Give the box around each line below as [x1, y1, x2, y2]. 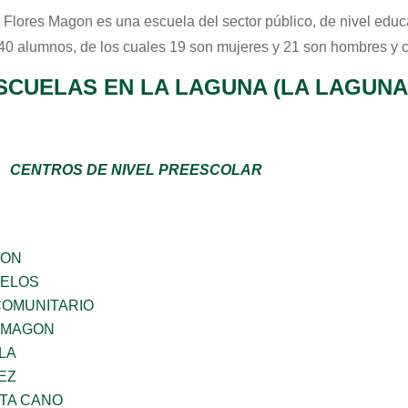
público [265, 14, 312, 29]
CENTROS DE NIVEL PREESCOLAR [10, 162, 262, 178]
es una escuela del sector [93, 14, 265, 29]
